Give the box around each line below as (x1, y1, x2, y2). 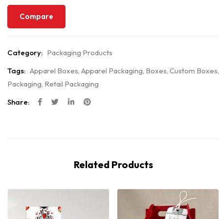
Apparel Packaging (81, 66, 143, 75)
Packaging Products (47, 47, 112, 57)
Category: (7, 47, 43, 57)
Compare (20, 11, 53, 21)
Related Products (73, 158, 153, 171)
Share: (7, 97, 30, 107)
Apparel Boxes (30, 66, 78, 75)
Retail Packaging (44, 79, 99, 88)
